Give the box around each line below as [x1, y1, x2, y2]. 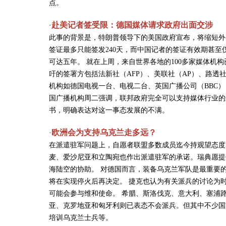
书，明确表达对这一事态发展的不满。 [49, 106, 169, 114]
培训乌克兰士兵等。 [49, 214, 112, 221]
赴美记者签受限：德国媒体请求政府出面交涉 [51, 21, 213, 29]
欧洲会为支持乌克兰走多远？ [51, 128, 156, 137]
